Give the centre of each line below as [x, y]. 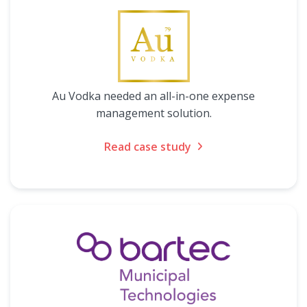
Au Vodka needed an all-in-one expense [153, 96]
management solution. [153, 113]
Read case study [148, 147]
